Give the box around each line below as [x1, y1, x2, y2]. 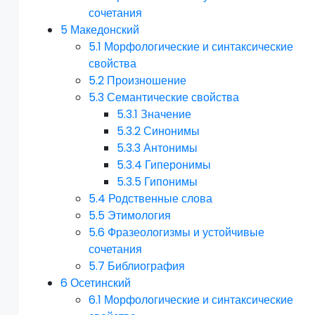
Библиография [108, 258, 186, 275]
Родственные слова [108, 191, 213, 207]
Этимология [108, 207, 172, 224]
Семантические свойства [107, 89, 240, 106]
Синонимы [143, 123, 200, 140]
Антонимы [143, 140, 198, 157]
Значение [141, 106, 192, 123]
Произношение [107, 72, 187, 89]
